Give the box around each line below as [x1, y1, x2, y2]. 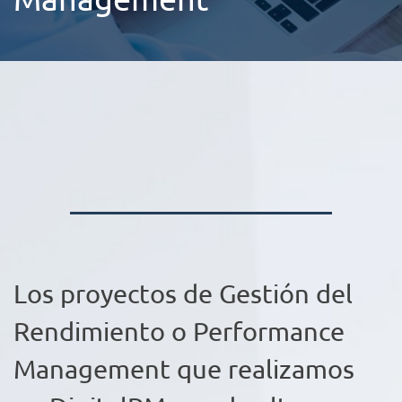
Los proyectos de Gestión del [13, 278, 353, 309]
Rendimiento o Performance [13, 316, 345, 346]
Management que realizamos [13, 354, 354, 384]
